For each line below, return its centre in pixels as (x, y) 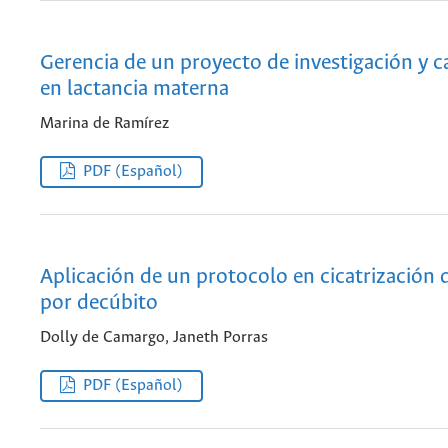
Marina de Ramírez (104, 124)
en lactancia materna (134, 89)
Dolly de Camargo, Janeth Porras (154, 338)
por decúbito (99, 303)
